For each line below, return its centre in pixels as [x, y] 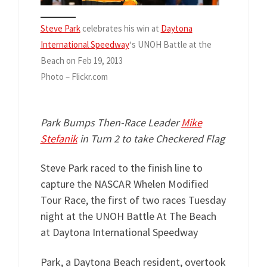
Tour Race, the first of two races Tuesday [133, 200]
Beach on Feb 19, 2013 [81, 60]
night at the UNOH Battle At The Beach [128, 216]
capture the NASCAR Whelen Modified [124, 184]
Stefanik [59, 138]
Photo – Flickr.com [74, 76]
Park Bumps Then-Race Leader [111, 122]
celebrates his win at [120, 28]
